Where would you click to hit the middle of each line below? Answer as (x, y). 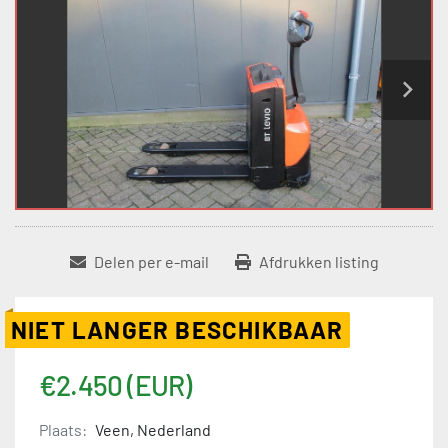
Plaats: (63, 430)
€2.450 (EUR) (115, 385)
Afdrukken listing (318, 262)
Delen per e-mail (151, 262)
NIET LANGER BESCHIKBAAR (177, 330)
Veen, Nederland (153, 430)
